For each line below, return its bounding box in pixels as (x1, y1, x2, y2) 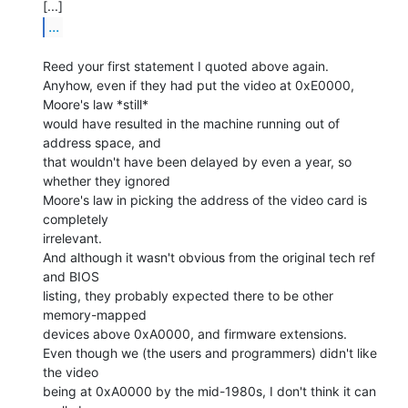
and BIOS (43, 268, 99, 284)
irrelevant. (43, 229, 102, 246)
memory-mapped (43, 306, 147, 322)
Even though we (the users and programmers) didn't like (43, 344, 377, 361)
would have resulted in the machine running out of (43, 115, 340, 131)
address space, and (43, 134, 161, 150)
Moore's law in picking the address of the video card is (43, 191, 367, 208)
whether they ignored (43, 172, 170, 189)
